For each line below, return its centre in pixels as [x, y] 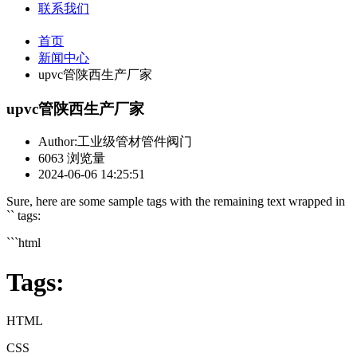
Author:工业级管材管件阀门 [115, 142]
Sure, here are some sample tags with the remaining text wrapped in [176, 202]
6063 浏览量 [72, 159]
